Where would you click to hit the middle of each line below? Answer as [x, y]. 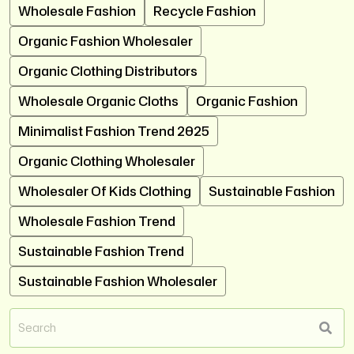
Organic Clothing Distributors [108, 71]
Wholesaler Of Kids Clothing [105, 191]
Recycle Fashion [205, 11]
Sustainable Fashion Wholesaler [118, 281]
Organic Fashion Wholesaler [105, 41]
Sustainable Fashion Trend [101, 251]
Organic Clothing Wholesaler [107, 161]
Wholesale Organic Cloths [98, 101]
